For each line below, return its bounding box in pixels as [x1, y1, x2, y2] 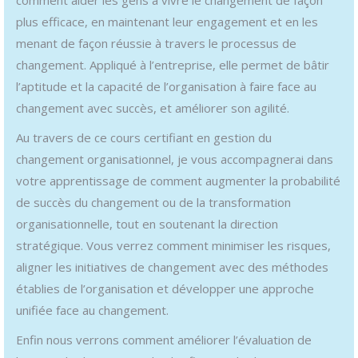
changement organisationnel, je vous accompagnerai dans [16, 150, 333, 167]
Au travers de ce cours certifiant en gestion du [16, 129, 272, 145]
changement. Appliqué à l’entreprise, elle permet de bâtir [16, 56, 329, 73]
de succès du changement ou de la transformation [16, 193, 291, 210]
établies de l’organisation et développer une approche [16, 280, 314, 296]
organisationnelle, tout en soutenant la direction [16, 215, 278, 232]
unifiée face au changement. [16, 301, 169, 318]
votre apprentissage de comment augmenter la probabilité [16, 172, 340, 189]
